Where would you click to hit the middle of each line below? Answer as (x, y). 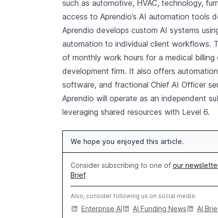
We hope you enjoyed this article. (127, 141)
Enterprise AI (102, 209)
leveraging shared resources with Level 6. (136, 112)
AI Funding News (160, 209)
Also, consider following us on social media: (133, 196)
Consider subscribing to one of (122, 165)
